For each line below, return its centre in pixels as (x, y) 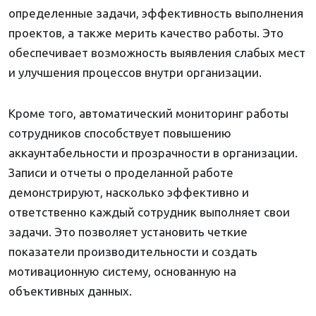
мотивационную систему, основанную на (122, 272)
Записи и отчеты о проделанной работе (121, 173)
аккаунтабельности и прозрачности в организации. (153, 153)
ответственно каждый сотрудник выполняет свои (149, 212)
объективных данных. (70, 291)
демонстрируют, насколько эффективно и (129, 193)
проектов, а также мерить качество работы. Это (146, 33)
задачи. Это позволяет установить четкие (128, 232)
